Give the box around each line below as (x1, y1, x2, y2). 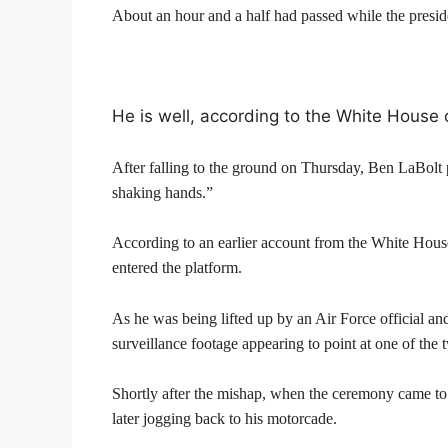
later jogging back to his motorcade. (112, 410, 337, 428)
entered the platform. (112, 259, 242, 277)
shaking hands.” (112, 183, 213, 201)
